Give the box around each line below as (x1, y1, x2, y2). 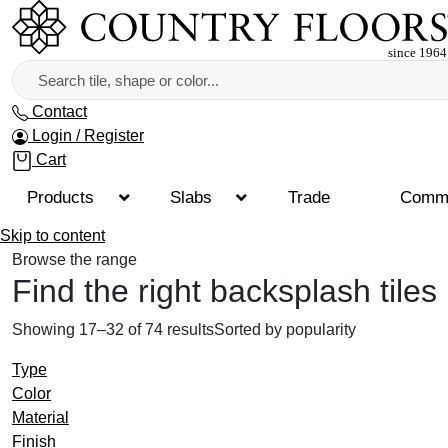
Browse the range (12, 251, 137, 268)
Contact (32, 103, 87, 120)
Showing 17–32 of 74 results (12, 321, 214, 338)
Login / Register (32, 127, 144, 144)
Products (27, 188, 95, 207)
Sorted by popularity (214, 321, 356, 338)
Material (12, 409, 69, 426)
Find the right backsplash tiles (12, 273, 437, 309)
